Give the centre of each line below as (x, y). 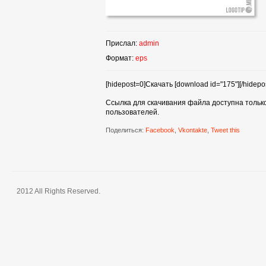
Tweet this (225, 130)
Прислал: (122, 43)
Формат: (120, 58)
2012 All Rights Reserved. (58, 191)
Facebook (160, 130)
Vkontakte (192, 130)
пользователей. (132, 112)
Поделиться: (124, 130)
